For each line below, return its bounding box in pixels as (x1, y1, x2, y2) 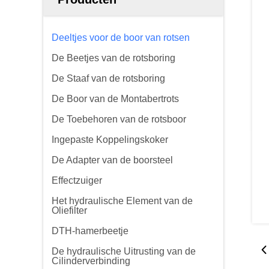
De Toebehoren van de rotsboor (52, 114, 186, 124)
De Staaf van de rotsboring (52, 73, 165, 83)
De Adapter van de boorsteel (52, 155, 173, 165)
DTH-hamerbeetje (52, 226, 128, 236)
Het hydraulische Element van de (52, 196, 193, 206)
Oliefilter (52, 205, 87, 216)
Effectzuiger (52, 175, 102, 186)
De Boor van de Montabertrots (52, 94, 179, 104)
